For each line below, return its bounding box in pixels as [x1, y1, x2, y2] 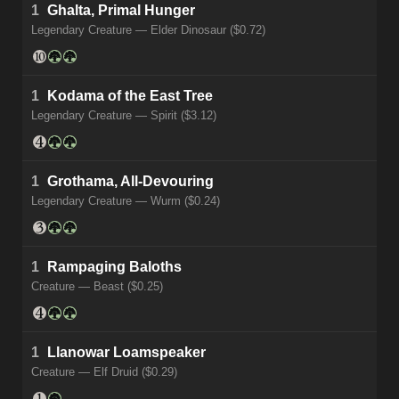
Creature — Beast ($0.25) [31, 280, 163, 294]
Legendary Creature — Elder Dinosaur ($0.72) [31, 23, 265, 37]
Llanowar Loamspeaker [47, 345, 206, 361]
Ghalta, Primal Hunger [47, 3, 195, 19]
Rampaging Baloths [47, 259, 182, 275]
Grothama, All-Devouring [47, 174, 214, 190]
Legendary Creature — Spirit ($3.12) [31, 109, 216, 123]
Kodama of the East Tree [47, 88, 213, 104]
